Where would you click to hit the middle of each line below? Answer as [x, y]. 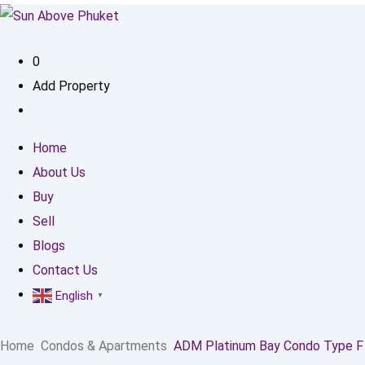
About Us [59, 172]
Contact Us [65, 270]
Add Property [71, 86]
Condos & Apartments [104, 345]
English [74, 295]
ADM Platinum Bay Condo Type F [268, 345]
